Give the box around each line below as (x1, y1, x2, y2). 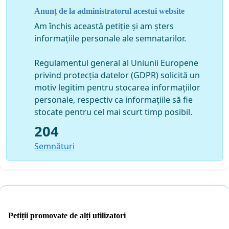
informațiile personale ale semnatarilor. (34, 32, 186, 44)
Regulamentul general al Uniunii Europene (34, 57, 198, 68)
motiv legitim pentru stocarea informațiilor (34, 81, 200, 93)
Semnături (34, 140, 75, 152)
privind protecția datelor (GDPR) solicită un (34, 69, 200, 81)
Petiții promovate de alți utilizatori (8, 211, 126, 220)
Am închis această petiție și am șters (34, 20, 174, 32)
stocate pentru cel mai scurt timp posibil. (34, 106, 192, 118)
